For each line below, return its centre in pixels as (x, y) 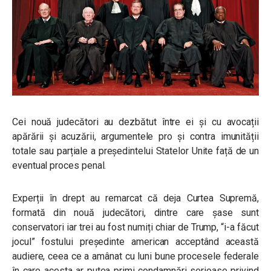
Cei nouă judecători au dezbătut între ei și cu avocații (135, 122)
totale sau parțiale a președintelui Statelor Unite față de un (135, 151)
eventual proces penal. (59, 166)
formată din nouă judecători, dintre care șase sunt (135, 213)
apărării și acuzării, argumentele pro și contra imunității (135, 137)
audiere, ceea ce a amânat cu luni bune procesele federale (135, 256)
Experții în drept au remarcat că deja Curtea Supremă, (135, 198)
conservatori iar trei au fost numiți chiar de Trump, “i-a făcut (135, 227)
